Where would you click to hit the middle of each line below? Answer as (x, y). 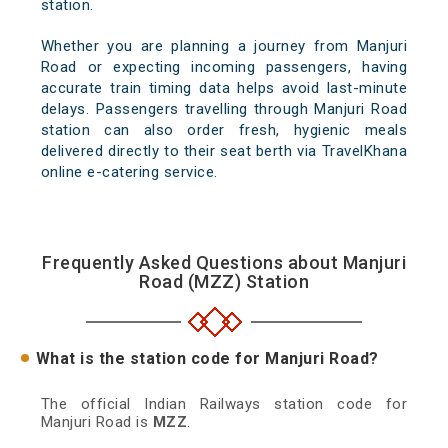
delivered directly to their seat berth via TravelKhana (224, 151)
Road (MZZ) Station (224, 282)
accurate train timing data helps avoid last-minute (224, 88)
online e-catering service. (129, 172)
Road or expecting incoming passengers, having (224, 67)
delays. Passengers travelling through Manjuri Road (224, 109)
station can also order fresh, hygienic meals (224, 130)
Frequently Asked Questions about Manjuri (224, 263)
